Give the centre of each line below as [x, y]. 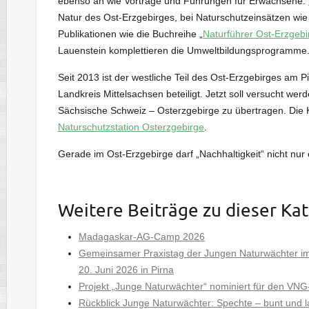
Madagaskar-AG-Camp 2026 [141, 236]
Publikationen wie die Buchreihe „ [130, 33]
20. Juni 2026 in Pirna [126, 269]
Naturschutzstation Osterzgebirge [131, 127]
